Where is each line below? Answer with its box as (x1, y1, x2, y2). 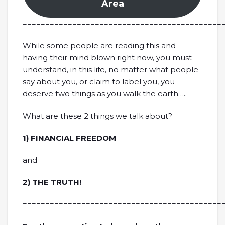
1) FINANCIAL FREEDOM (23, 133, 116, 143)
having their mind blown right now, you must (23, 53, 192, 62)
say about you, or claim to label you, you (23, 77, 175, 86)
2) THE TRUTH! (23, 177, 81, 187)
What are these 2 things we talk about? (23, 111, 172, 121)
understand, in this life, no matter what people (23, 65, 198, 74)
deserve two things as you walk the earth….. (23, 89, 187, 98)
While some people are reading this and (23, 41, 176, 50)
